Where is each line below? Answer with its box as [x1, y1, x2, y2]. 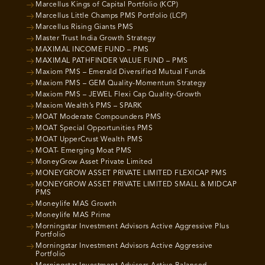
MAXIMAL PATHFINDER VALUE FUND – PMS [35, 57, 188, 65]
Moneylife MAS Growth [35, 201, 117, 208]
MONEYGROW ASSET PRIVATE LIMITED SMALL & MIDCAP [35, 181, 237, 189]
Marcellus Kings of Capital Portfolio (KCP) [35, 1, 178, 9]
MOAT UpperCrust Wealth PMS [35, 136, 143, 144]
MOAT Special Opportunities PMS [35, 125, 153, 132]
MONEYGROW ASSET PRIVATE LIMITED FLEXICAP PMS [35, 170, 227, 177]
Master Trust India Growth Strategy [35, 35, 156, 43]
